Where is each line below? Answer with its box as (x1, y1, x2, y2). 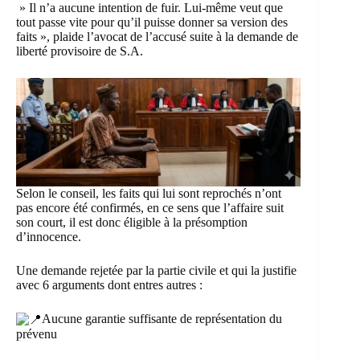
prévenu (16, 327, 57, 342)
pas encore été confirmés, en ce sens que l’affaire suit (16, 201, 284, 215)
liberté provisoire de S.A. (16, 44, 143, 58)
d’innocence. (16, 230, 81, 244)
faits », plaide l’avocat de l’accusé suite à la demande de (16, 30, 298, 43)
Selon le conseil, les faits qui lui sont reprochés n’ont (16, 186, 281, 201)
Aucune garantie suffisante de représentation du (42, 312, 282, 326)
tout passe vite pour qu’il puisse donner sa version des (16, 15, 288, 29)
